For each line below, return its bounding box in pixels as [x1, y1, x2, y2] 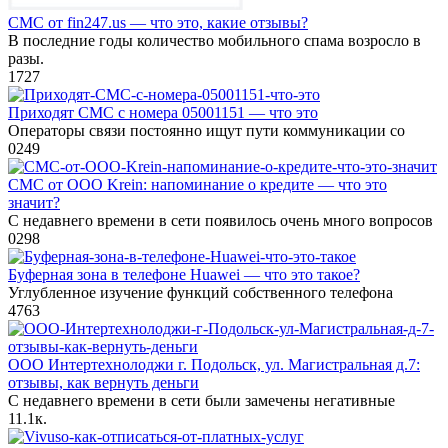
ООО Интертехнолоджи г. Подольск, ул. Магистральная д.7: [8, 355, 420, 373]
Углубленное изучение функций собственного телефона [8, 283, 393, 301]
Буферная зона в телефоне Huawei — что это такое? [8, 265, 360, 283]
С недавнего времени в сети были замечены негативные [8, 391, 395, 409]
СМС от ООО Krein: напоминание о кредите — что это [8, 175, 387, 193]
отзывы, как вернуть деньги [8, 373, 199, 391]
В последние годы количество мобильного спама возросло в [8, 31, 421, 49]
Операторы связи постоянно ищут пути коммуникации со [8, 121, 405, 139]
